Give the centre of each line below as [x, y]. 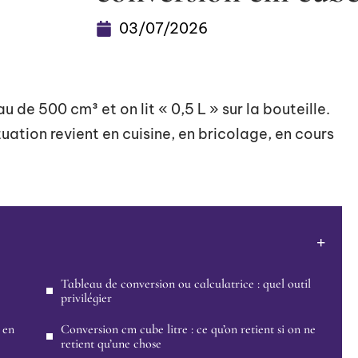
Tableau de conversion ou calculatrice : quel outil [186, 284]
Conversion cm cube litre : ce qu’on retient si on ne [188, 329]
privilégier [86, 298]
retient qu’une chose [111, 344]
